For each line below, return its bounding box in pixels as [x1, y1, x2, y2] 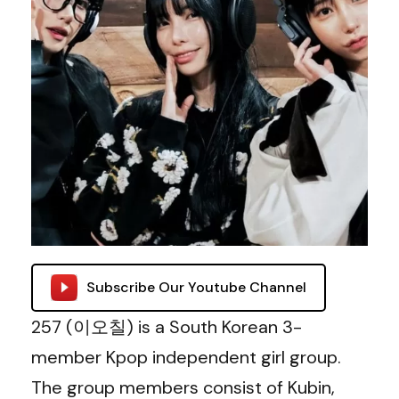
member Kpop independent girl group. [31, 346, 341, 369]
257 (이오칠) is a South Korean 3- [31, 315, 302, 338]
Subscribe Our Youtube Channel [86, 278, 306, 297]
